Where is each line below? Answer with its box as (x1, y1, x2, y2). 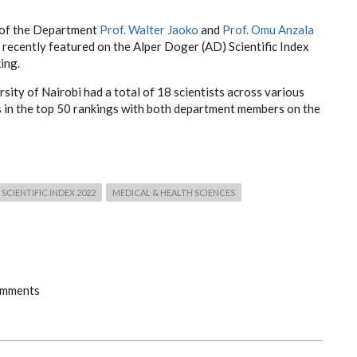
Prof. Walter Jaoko (100, 22, 198, 37)
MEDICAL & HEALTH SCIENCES (112, 186, 235, 198)
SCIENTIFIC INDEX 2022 (2, 186, 96, 198)
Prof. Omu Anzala (222, 22, 314, 37)
